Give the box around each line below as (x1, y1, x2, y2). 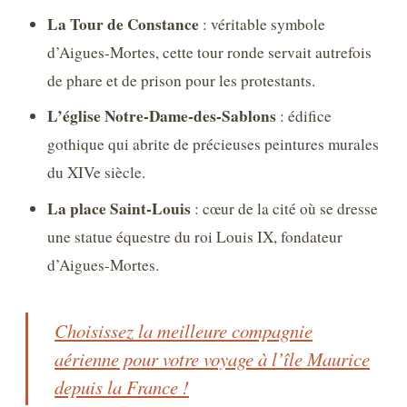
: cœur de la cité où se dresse (191, 198, 379, 220)
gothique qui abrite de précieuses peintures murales (47, 134, 380, 155)
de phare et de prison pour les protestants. (47, 69, 316, 91)
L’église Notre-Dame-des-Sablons (47, 104, 277, 128)
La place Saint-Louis (47, 197, 192, 221)
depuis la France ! (55, 373, 190, 400)
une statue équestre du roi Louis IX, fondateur (47, 226, 343, 248)
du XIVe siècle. (47, 162, 146, 184)
